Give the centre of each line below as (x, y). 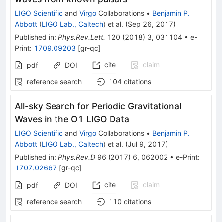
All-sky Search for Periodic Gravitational (98, 106)
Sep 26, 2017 (151, 24)
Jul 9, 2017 (147, 144)
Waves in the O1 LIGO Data (72, 119)
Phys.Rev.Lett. (82, 37)
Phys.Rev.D (77, 157)
